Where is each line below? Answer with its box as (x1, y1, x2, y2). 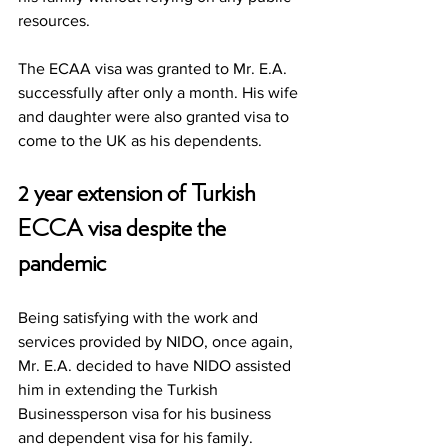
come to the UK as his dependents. (18, 132, 270, 150)
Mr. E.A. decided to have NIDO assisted (18, 357, 295, 375)
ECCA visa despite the (18, 217, 231, 242)
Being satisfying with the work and (18, 309, 262, 327)
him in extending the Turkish (18, 381, 222, 399)
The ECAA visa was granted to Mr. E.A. (18, 60, 291, 78)
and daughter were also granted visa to (18, 108, 293, 126)
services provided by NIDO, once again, (18, 333, 297, 351)
